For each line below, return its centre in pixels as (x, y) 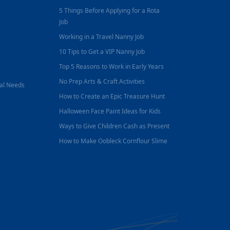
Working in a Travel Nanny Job (102, 37)
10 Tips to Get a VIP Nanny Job (102, 52)
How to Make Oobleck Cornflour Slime (113, 141)
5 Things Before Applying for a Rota (110, 11)
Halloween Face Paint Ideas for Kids (110, 111)
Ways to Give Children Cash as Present (114, 126)
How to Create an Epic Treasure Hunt (112, 96)
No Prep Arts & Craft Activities (102, 81)
